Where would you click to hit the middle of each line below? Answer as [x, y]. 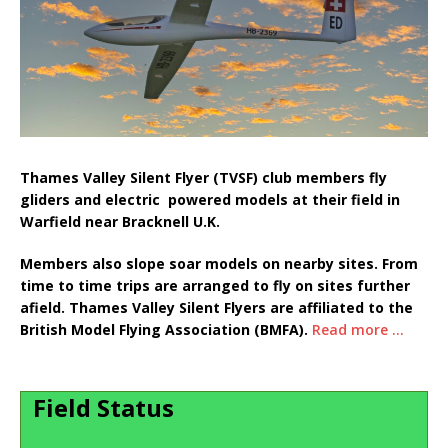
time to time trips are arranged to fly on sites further [215, 286]
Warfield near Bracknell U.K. [122, 222]
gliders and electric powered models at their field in [210, 200]
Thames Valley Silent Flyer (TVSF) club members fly [203, 178]
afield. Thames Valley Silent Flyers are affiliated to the [216, 308]
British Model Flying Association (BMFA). [166, 330]
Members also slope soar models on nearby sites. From [219, 264]
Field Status [97, 408]
